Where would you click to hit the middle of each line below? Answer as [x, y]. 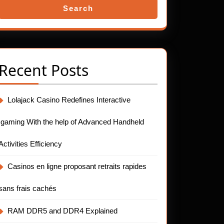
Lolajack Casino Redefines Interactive [69, 100]
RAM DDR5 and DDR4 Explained [62, 211]
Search [78, 8]
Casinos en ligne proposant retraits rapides [77, 166]
